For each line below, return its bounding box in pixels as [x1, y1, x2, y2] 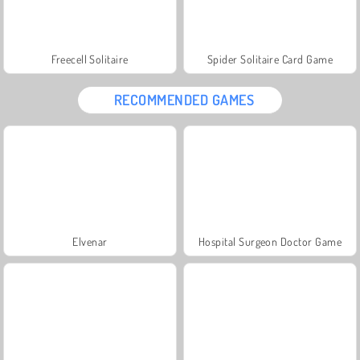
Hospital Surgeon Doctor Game [198, 234, 342, 248]
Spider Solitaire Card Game [207, 51, 333, 66]
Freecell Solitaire [51, 51, 129, 66]
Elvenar [72, 234, 108, 248]
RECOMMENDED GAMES [113, 90, 255, 108]
